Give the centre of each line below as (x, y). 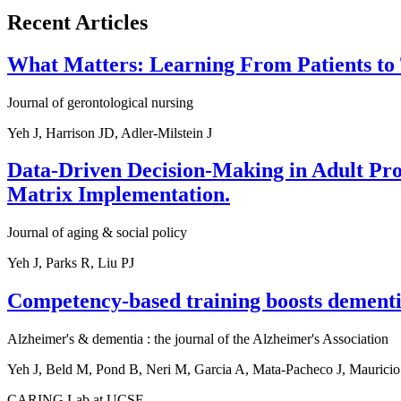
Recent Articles (77, 22)
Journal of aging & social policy (97, 233)
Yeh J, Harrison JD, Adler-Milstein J (110, 132)
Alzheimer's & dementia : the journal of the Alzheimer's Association (198, 339)
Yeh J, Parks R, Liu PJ (71, 263)
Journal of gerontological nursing (100, 102)
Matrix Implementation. (119, 195)
